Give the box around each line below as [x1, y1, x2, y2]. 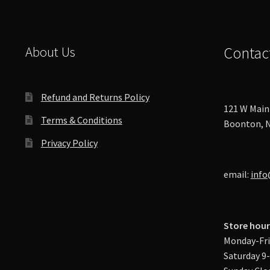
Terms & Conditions [40, 114, 122, 127]
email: [223, 168, 251, 181]
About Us [25, 43, 75, 60]
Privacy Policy [40, 137, 98, 149]
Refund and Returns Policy [40, 91, 149, 104]
